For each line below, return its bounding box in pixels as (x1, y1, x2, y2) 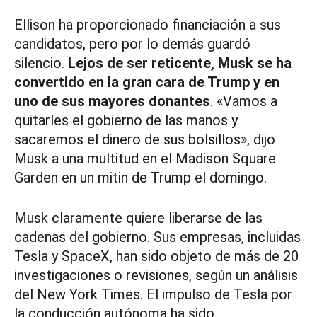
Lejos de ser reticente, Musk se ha (68, 54, 292, 72)
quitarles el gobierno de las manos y (14, 112, 238, 129)
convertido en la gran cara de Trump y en (14, 74, 279, 91)
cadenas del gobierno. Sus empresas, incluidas (14, 229, 301, 246)
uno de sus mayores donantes (14, 93, 210, 110)
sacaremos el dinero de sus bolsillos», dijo (14, 131, 275, 149)
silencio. (14, 54, 68, 72)
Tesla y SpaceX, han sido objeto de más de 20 (14, 248, 299, 265)
